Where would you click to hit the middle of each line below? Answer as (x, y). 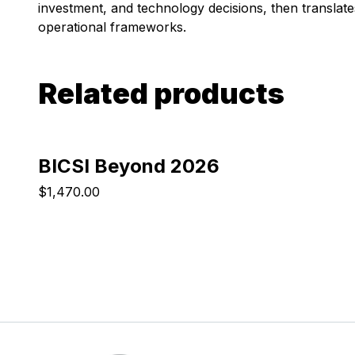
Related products (161, 94)
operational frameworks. (112, 27)
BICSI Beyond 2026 (129, 166)
